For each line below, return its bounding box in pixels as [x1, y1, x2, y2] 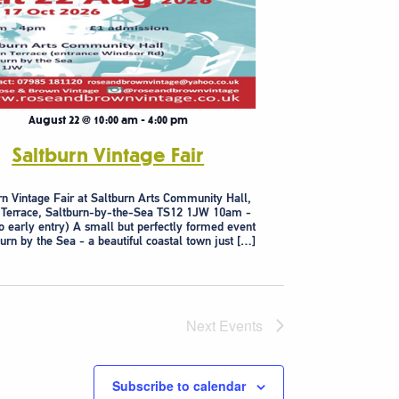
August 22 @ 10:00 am [28, 113, 138, 126]
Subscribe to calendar [112, 376, 246, 395]
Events [219, 314, 263, 336]
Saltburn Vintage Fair [12, 144, 205, 167]
